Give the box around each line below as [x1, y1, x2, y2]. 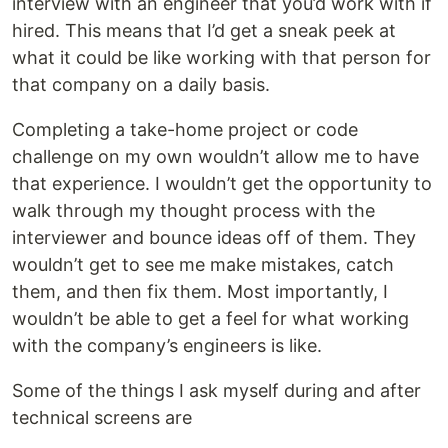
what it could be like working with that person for [12, 46, 431, 68]
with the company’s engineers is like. [12, 334, 322, 356]
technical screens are [12, 406, 192, 428]
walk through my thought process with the [12, 199, 375, 221]
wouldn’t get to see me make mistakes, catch [12, 253, 394, 275]
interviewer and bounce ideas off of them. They [12, 226, 416, 248]
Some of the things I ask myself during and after [12, 379, 421, 401]
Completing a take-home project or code [12, 118, 358, 140]
